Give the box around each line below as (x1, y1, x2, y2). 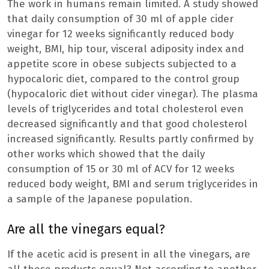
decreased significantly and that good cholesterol (7, 118, 247, 131)
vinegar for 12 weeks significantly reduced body (7, 28, 234, 41)
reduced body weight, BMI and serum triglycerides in (7, 178, 258, 191)
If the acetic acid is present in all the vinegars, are (7, 248, 250, 261)
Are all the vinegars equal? (7, 222, 165, 238)
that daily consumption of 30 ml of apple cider (7, 13, 234, 26)
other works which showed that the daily (7, 148, 205, 161)
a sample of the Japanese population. (7, 193, 192, 206)
